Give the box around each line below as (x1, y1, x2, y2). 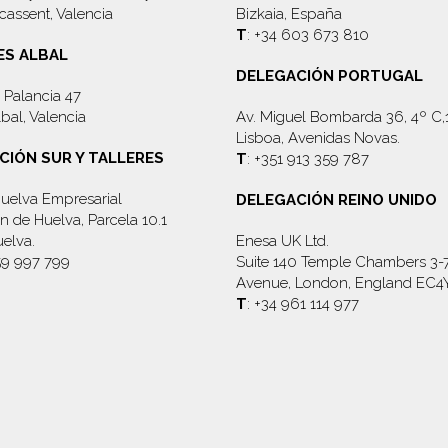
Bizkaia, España (235, 5, 342, 23)
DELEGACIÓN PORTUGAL (235, 67, 423, 85)
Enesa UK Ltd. (235, 232, 329, 250)
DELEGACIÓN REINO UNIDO (235, 191, 437, 209)
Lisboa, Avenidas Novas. (235, 129, 400, 147)
